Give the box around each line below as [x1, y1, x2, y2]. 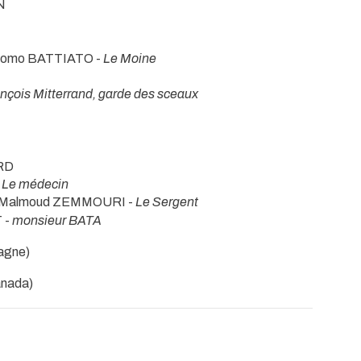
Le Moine [103, 51, 156, 65]
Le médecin [2, 177, 68, 192]
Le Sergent [135, 195, 198, 210]
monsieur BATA [12, 213, 102, 227]
